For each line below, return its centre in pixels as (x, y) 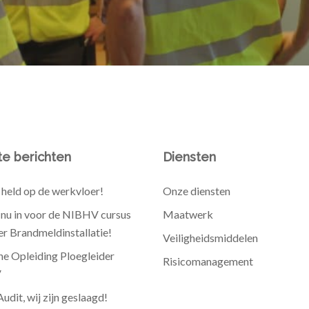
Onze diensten (196, 191)
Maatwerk (188, 214)
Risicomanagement (208, 261)
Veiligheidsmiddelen (210, 238)
